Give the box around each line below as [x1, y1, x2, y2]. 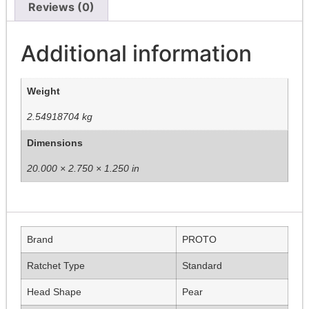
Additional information [21, 40, 252, 68]
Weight [27, 86, 60, 97]
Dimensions [27, 137, 83, 149]
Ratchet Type [27, 259, 85, 271]
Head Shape [27, 286, 81, 297]
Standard [182, 259, 222, 271]
